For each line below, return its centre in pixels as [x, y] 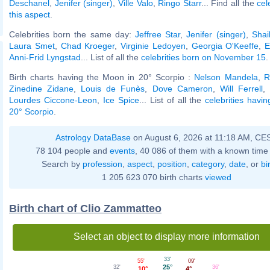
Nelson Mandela [226, 77]
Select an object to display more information [166, 236]
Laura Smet [32, 46]
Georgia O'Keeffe [225, 46]
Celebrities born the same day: [72, 34]
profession [102, 164]
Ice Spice [121, 100]
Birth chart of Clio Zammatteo [85, 208]
